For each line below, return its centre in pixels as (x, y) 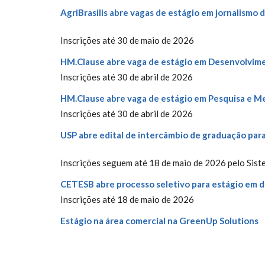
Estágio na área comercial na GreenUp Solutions (159, 221)
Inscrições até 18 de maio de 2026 (127, 199)
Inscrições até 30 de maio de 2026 (127, 40)
